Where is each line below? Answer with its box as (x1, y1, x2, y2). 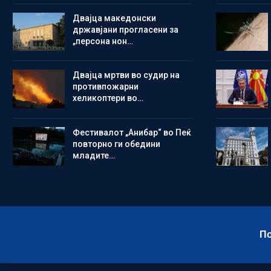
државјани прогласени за (72, 24, 178, 34)
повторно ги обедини (72, 139, 160, 149)
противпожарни (72, 82, 139, 92)
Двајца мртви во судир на (72, 70, 180, 80)
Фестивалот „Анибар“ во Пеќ (72, 127, 191, 137)
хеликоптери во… (72, 93, 143, 103)
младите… (72, 150, 115, 160)
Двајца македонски (72, 13, 156, 23)
